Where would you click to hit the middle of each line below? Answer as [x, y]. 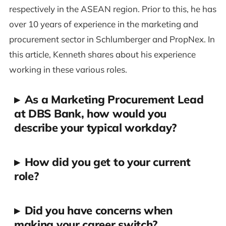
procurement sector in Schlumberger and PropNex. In [112, 39]
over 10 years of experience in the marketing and [103, 24]
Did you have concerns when [98, 211]
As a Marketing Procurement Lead [114, 100]
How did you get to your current [107, 162]
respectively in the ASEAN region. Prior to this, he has [112, 9]
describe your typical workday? [95, 128]
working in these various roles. [68, 70]
